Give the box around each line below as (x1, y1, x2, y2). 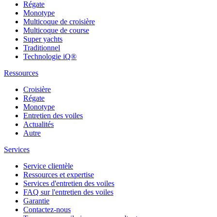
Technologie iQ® (23, 52, 77, 61)
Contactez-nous (23, 205, 71, 214)
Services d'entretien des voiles (23, 179, 114, 187)
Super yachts (23, 34, 62, 43)
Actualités (23, 120, 54, 128)
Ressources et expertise (23, 170, 94, 179)
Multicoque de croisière (23, 17, 95, 26)
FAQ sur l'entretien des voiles (23, 187, 113, 196)
